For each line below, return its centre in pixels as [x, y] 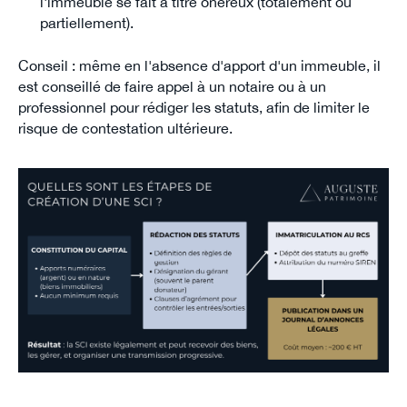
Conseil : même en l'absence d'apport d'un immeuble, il [199, 66]
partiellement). [86, 23]
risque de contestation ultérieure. [125, 129]
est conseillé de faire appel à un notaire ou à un [172, 87]
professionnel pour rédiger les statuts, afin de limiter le [194, 108]
